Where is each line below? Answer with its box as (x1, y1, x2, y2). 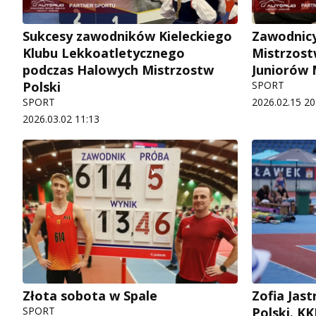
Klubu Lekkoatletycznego (23, 44, 185, 62)
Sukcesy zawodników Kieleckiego (23, 28, 232, 45)
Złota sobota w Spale (23, 286, 157, 304)
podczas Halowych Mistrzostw (23, 61, 214, 79)
